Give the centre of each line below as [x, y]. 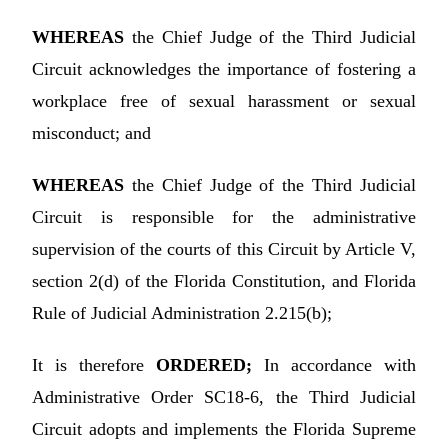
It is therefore [94, 365]
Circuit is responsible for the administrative [224, 217]
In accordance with [339, 365]
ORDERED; [210, 365]
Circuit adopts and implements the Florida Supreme [224, 429]
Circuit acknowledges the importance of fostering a [224, 69]
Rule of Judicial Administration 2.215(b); [182, 313]
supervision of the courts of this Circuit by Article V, [224, 249]
